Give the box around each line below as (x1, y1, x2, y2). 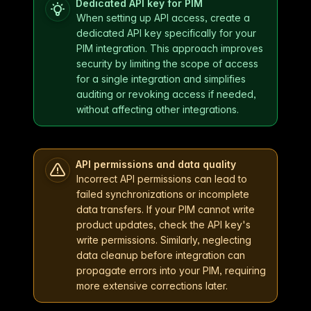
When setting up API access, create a (76, 11, 250, 24)
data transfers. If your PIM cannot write (76, 203, 255, 215)
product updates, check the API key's (76, 218, 251, 230)
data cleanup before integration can (76, 249, 245, 261)
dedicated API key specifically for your (76, 26, 256, 39)
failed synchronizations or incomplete (76, 187, 249, 200)
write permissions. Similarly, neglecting (76, 233, 251, 246)
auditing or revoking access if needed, (76, 87, 256, 100)
